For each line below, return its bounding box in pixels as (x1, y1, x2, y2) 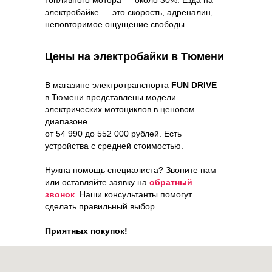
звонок (45, 189, 75, 199)
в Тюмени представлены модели (45, 92, 176, 102)
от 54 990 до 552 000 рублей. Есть (45, 128, 182, 138)
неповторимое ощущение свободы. (45, 19, 187, 29)
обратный (149, 177, 192, 187)
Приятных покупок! (45, 225, 127, 236)
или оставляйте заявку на (45, 177, 149, 187)
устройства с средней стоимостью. (45, 140, 183, 151)
